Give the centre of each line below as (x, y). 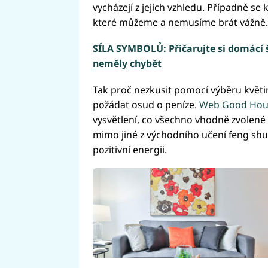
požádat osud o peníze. (146, 104)
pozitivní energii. (130, 149)
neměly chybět (127, 63)
